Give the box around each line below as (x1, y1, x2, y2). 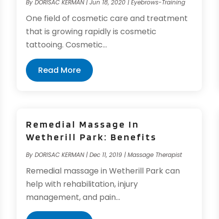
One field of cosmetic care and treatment (26, 12, 188, 24)
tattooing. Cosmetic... (26, 39, 108, 50)
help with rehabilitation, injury (26, 178, 138, 190)
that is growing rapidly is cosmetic (26, 25, 157, 37)
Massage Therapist (128, 151, 182, 159)
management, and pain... (26, 192, 121, 203)
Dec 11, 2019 (89, 151, 123, 159)
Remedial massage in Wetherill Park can (26, 165, 180, 177)
